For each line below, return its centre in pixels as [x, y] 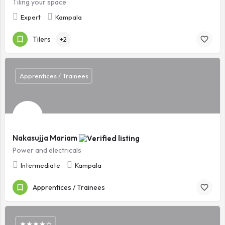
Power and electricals [47, 150]
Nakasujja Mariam [46, 138]
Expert [31, 17]
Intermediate [40, 165]
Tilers [42, 39]
